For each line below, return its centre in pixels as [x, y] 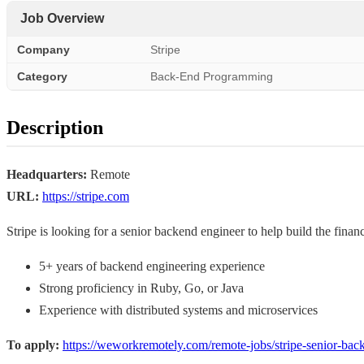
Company [43, 49]
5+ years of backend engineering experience [152, 266]
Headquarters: [47, 174]
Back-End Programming [212, 76]
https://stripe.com [86, 196]
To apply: [33, 344]
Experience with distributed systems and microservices [178, 310]
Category [42, 76]
